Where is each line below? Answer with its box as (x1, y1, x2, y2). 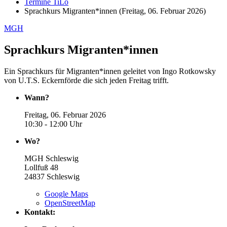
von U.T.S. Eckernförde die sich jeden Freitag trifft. (4, 75, 169, 85)
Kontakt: (24, 207, 55, 216)
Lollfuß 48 (24, 163, 58, 172)
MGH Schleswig (24, 154, 79, 163)
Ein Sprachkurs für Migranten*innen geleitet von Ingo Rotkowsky (4, 66, 216, 75)
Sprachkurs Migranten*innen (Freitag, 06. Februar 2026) (24, 7, 206, 15)
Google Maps (45, 189, 88, 198)
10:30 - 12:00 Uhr (24, 119, 82, 128)
